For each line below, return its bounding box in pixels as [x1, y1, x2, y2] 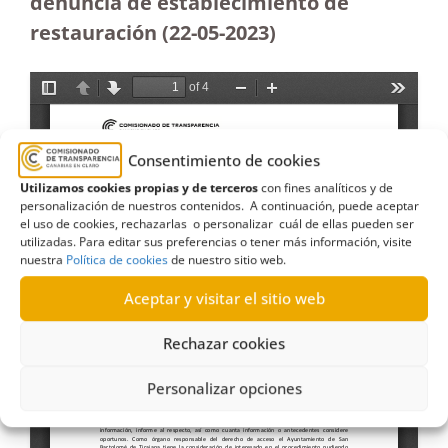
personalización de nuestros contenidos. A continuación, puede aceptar [20, 196, 419, 214]
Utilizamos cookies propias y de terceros [20, 178, 258, 196]
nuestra [20, 250, 66, 268]
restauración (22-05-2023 [30, 19, 269, 46]
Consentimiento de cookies [128, 150, 320, 171]
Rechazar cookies [163, 333, 285, 354]
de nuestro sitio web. [168, 250, 286, 268]
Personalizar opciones [146, 378, 302, 399]
